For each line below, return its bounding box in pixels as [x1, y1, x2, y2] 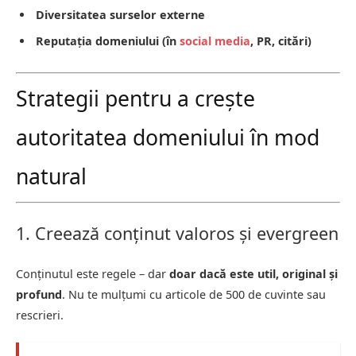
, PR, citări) [250, 33, 311, 48]
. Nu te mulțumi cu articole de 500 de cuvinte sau [62, 286, 326, 302]
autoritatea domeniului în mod [16, 122, 319, 152]
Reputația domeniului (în [36, 33, 180, 48]
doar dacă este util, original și [169, 265, 338, 281]
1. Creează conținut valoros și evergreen [16, 221, 339, 245]
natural [16, 161, 87, 191]
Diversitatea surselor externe [36, 7, 205, 23]
